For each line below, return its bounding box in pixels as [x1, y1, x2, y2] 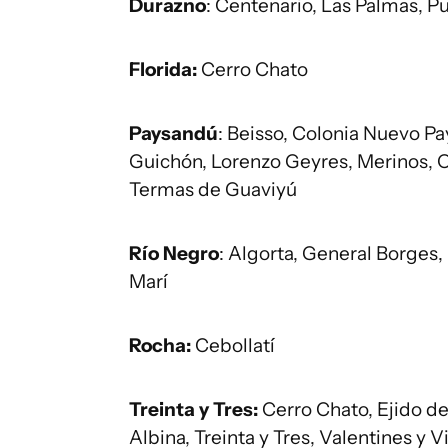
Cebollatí [191, 334, 275, 358]
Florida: [129, 58, 197, 82]
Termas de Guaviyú [129, 178, 297, 202]
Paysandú [129, 122, 218, 146]
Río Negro [129, 242, 219, 266]
